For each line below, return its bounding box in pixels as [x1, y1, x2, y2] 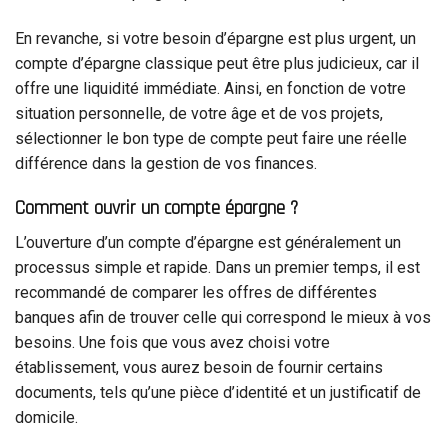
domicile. [15, 408, 78, 428]
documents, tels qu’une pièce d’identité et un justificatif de [15, 383, 421, 403]
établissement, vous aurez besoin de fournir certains [15, 358, 383, 378]
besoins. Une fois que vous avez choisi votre [15, 333, 330, 353]
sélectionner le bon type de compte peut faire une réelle [15, 128, 407, 148]
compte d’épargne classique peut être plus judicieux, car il [15, 53, 419, 73]
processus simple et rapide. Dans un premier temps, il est [15, 258, 420, 278]
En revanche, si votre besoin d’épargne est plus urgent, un [15, 28, 416, 48]
